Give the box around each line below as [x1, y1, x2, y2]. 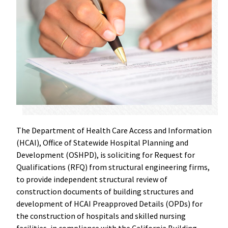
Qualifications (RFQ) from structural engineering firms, [16, 162, 210, 172]
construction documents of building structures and [16, 186, 193, 196]
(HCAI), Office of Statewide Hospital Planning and [16, 137, 188, 148]
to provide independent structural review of [16, 174, 167, 184]
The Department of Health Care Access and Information [16, 125, 212, 135]
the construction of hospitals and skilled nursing [16, 211, 186, 221]
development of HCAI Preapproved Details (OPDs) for [16, 198, 203, 209]
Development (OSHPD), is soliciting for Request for [16, 150, 195, 160]
